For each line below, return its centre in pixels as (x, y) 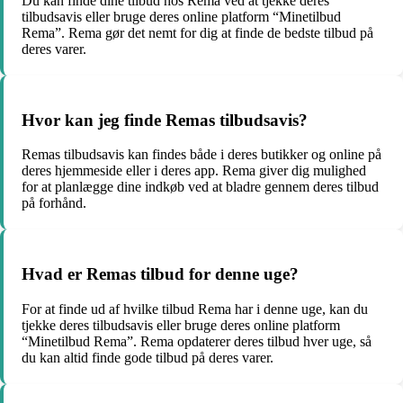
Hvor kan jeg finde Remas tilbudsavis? (165, 120)
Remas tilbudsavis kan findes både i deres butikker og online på (201, 155)
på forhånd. (54, 203)
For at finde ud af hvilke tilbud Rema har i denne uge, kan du (195, 309)
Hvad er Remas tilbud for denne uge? (160, 274)
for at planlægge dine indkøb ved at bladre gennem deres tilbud (200, 187)
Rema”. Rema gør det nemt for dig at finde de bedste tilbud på (197, 33)
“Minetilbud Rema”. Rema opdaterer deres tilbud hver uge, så (197, 341)
